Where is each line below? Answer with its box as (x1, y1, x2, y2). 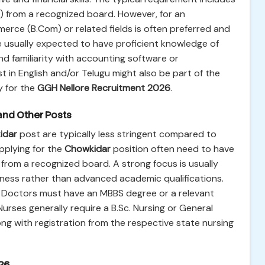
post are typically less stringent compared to (17, 128, 216, 140)
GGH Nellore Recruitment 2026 (37, 82, 170, 94)
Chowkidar (64, 143, 111, 155)
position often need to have (111, 143, 234, 155)
